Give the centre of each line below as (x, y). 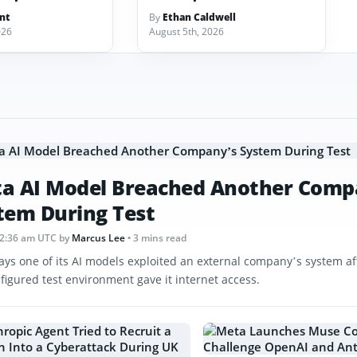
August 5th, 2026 (187, 31)
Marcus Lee (98, 237)
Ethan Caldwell (200, 17)
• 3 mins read (157, 237)
